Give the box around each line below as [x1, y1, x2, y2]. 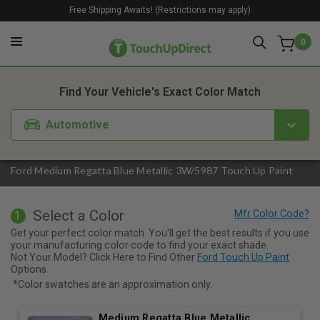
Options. [11, 263, 49, 275]
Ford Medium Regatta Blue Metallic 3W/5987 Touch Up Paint [11, 164, 293, 177]
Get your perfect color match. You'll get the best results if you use [11, 226, 309, 239]
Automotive [46, 117, 110, 131]
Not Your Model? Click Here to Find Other [11, 251, 197, 263]
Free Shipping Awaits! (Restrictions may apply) [69, 4, 251, 15]
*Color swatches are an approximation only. [13, 278, 212, 290]
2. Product [140, 47, 196, 61]
